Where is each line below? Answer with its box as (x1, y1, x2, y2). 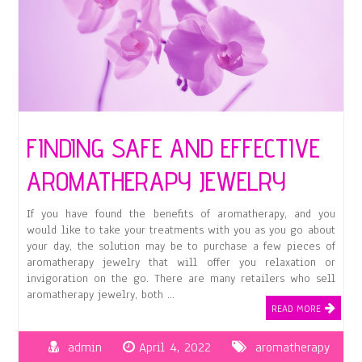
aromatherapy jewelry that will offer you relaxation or (27, 254, 335, 270)
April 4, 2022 (139, 338, 211, 356)
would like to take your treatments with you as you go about (27, 221, 335, 238)
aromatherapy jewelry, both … (27, 286, 175, 302)
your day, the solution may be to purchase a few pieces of (27, 238, 335, 254)
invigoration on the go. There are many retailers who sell (27, 270, 335, 286)
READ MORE (271, 301, 321, 315)
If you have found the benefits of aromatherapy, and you (27, 205, 335, 221)
